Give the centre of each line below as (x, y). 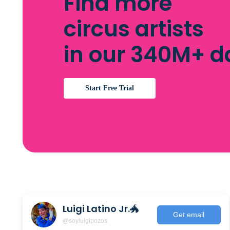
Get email (189, 214)
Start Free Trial (110, 88)
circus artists (134, 29)
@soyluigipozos (85, 221)
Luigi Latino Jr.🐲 (101, 208)
